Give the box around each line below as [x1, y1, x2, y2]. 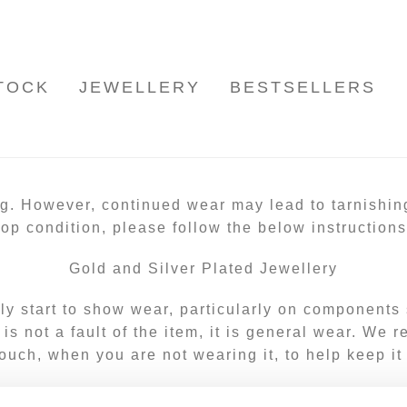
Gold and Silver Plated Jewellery [69, 261, 338, 277]
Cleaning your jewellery [106, 388, 301, 404]
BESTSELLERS [229, 78, 376, 97]
